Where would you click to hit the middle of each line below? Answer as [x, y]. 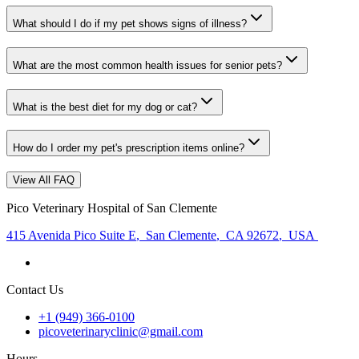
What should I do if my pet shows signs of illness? [130, 24]
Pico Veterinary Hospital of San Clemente [112, 208]
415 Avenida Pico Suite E [71, 236]
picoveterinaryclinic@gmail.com [121, 332]
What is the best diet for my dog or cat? [105, 107]
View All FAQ [44, 180]
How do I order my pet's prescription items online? [129, 148]
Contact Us [35, 290]
